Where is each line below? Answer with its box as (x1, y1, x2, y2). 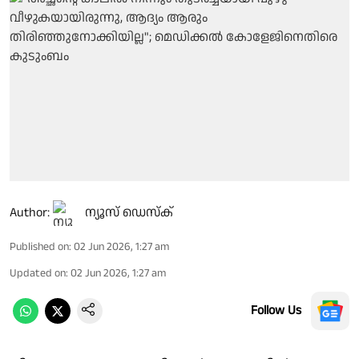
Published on (10, 238, 69, 255)
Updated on (10, 264, 66, 281)
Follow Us (251, 301, 301, 320)
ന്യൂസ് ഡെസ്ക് (85, 203, 173, 222)
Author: (10, 203, 50, 222)
